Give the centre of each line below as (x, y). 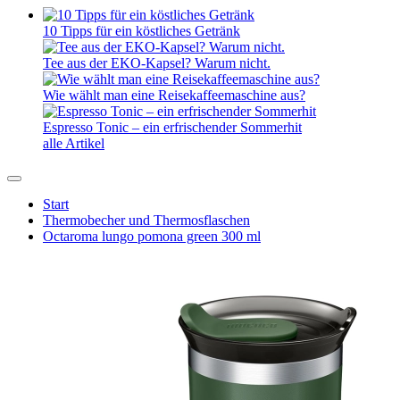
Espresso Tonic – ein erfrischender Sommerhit (172, 127)
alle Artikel (74, 143)
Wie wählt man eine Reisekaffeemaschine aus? (174, 95)
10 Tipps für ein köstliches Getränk (142, 31)
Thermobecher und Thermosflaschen (146, 220)
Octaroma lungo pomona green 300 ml (152, 236)
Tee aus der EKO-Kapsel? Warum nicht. (157, 63)
